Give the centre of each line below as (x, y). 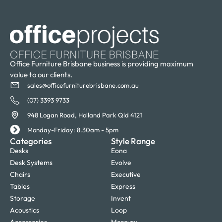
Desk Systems (31, 163)
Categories (31, 141)
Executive (126, 175)
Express (123, 187)
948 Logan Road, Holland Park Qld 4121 (85, 115)
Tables (20, 187)
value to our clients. (41, 75)
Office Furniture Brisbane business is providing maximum (102, 64)
